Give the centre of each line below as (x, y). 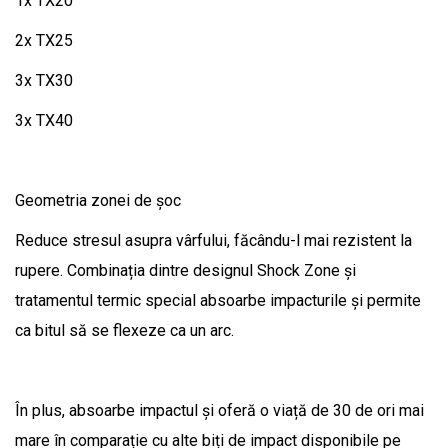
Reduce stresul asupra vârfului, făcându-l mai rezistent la (213, 240)
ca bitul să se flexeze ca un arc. (124, 330)
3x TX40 (44, 120)
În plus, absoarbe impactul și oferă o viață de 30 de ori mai (219, 410)
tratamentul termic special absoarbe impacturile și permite (218, 300)
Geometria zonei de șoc (98, 200)
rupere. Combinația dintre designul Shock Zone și (185, 270)
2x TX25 (44, 40)
